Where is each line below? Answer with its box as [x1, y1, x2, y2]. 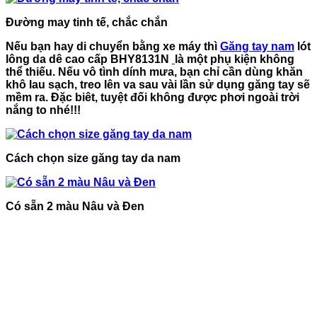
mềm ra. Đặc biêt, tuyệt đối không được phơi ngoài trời [6, 91, 299, 103]
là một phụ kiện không [175, 52, 294, 65]
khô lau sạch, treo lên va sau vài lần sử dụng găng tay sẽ [6, 78, 310, 91]
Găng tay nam [220, 40, 294, 52]
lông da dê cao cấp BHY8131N [6, 52, 169, 65]
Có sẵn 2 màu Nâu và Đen [6, 200, 144, 212]
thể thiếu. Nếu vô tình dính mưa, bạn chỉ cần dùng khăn [6, 65, 303, 78]
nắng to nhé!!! [6, 103, 81, 116]
